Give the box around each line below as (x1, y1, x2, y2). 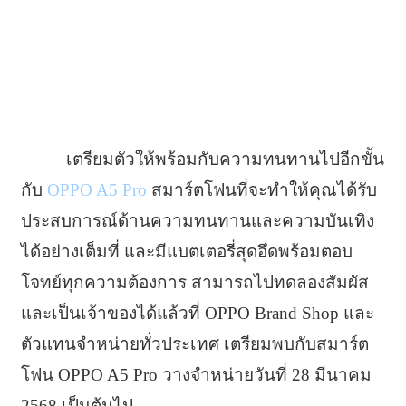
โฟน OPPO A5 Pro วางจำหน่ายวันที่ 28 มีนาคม (20, 364, 372, 384)
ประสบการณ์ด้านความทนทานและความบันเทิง (20, 210, 374, 230)
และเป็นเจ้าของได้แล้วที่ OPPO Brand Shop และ (20, 303, 374, 323)
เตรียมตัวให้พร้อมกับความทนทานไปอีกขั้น (65, 149, 384, 169)
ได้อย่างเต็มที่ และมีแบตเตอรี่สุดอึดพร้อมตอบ (20, 241, 353, 261)
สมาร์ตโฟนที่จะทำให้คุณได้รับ (146, 179, 377, 199)
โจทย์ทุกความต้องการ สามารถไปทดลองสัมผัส (20, 272, 369, 292)
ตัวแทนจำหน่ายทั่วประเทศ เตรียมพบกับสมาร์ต (20, 333, 369, 353)
